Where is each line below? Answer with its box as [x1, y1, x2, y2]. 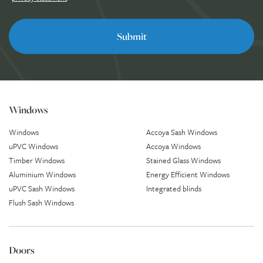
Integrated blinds [146, 182, 201, 194]
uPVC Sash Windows [9, 182, 75, 194]
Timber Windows [9, 154, 65, 166]
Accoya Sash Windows [146, 126, 217, 138]
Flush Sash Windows [9, 196, 74, 208]
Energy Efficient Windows [146, 168, 230, 180]
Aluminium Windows [9, 168, 76, 180]
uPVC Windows [9, 140, 58, 152]
